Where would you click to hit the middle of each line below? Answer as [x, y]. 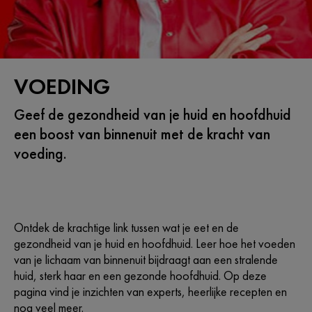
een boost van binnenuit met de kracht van [142, 134]
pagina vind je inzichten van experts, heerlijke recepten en [150, 291]
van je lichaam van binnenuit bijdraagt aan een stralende [146, 259]
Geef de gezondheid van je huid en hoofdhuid [153, 115]
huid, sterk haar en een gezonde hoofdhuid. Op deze [140, 275]
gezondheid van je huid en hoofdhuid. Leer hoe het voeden [155, 243]
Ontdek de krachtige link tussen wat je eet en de [126, 227]
